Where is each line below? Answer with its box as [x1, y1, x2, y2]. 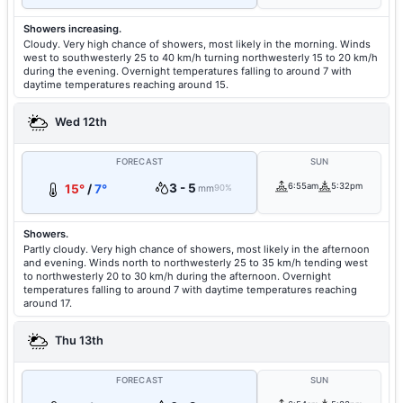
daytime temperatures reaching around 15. [23, 78, 228, 91]
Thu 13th [52, 334, 103, 348]
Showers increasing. [23, 22, 121, 35]
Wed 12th [52, 115, 107, 130]
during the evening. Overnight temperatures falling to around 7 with [23, 65, 352, 77]
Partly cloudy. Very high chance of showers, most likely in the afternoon [23, 243, 370, 255]
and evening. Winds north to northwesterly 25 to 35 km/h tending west [23, 256, 368, 269]
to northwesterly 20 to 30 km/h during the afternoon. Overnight [23, 270, 331, 282]
